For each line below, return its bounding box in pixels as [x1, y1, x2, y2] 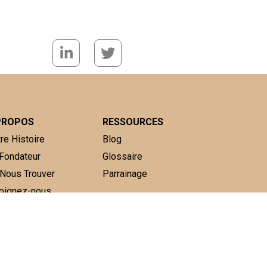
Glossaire [102, 150, 142, 162]
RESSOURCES [102, 116, 163, 128]
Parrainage [102, 167, 147, 179]
